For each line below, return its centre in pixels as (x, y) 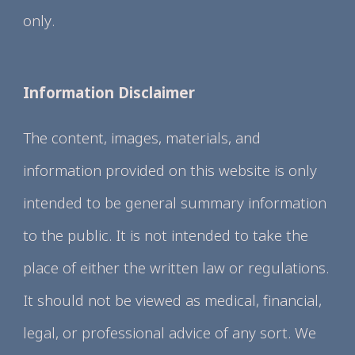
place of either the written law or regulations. (176, 267)
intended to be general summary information (175, 202)
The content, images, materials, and (142, 137)
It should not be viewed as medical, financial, (173, 300)
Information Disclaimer (109, 92)
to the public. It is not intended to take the (166, 235)
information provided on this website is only (170, 170)
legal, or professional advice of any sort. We (170, 332)
